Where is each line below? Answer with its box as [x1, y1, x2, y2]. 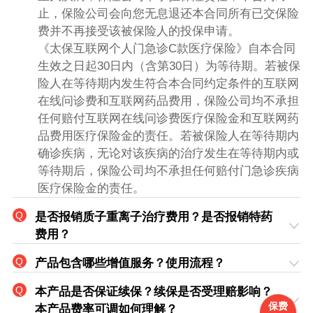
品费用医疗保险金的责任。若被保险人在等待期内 [37, 129, 299, 143]
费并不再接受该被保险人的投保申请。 [37, 24, 240, 38]
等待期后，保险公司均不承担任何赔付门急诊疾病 [37, 164, 299, 178]
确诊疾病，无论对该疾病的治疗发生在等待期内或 [37, 147, 299, 161]
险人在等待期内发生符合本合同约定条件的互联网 [37, 77, 299, 91]
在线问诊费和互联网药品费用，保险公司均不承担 [37, 94, 299, 108]
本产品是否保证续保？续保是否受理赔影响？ [34, 285, 272, 299]
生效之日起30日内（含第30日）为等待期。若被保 [37, 59, 300, 73]
